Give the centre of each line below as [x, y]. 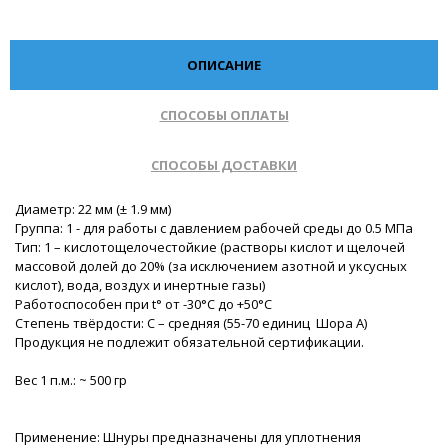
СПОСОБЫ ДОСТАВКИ [224, 164]
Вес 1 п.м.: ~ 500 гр [71, 380]
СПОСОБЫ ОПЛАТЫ [224, 114]
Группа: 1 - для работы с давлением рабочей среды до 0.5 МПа [214, 228]
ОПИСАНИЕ [224, 64]
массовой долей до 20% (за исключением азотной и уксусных [211, 266]
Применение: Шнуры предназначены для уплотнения [188, 437]
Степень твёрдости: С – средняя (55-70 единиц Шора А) [191, 323]
